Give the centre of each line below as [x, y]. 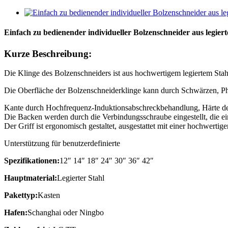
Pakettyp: [21, 195]
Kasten [49, 195]
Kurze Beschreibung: [48, 53]
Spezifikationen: [32, 161]
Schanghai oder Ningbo [66, 213]
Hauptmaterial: [31, 178]
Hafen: [16, 213]
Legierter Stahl [81, 178]
